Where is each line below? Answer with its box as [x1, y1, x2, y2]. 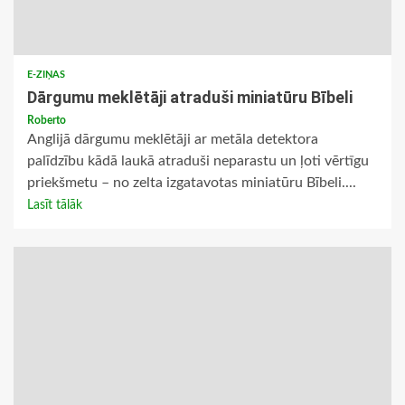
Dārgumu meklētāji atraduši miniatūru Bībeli [27, 88, 353, 108]
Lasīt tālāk [27, 199, 82, 212]
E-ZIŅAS [27, 70, 65, 80]
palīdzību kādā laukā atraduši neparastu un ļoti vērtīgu [27, 154, 369, 169]
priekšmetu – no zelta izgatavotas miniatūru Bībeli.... [27, 175, 356, 191]
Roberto [27, 115, 66, 127]
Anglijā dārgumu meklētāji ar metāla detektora [27, 132, 318, 147]
